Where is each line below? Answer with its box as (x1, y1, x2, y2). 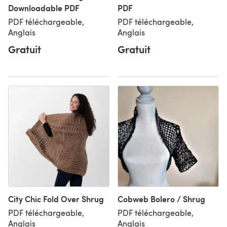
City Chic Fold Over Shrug (8, 193, 104, 205)
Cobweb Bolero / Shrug (118, 193, 205, 205)
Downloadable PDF (8, 2, 80, 14)
